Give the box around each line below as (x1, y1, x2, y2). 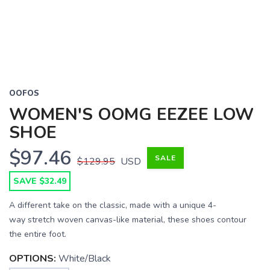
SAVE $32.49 (13, 175, 66, 187)
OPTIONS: (9, 252, 56, 265)
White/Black (58, 252, 111, 265)
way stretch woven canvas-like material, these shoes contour (9, 214, 246, 225)
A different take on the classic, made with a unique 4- (9, 199, 216, 211)
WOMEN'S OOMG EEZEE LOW (9, 103, 254, 126)
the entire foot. (9, 228, 66, 240)
